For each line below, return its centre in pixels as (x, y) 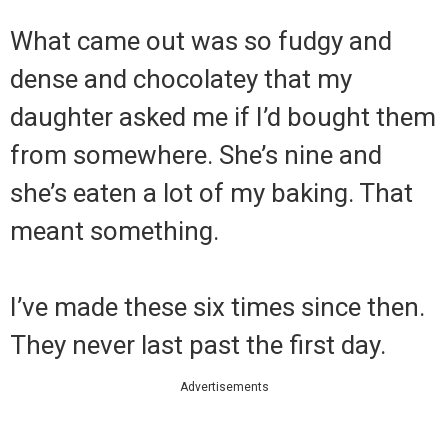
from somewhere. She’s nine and (196, 154)
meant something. (114, 230)
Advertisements (224, 386)
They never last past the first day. (198, 344)
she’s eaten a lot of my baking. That (211, 192)
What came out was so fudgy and (201, 40)
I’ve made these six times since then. (217, 306)
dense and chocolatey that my (181, 78)
